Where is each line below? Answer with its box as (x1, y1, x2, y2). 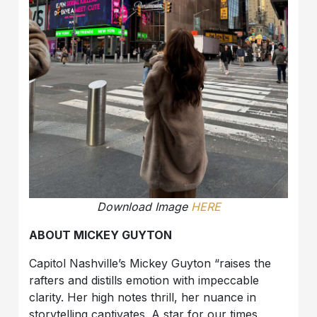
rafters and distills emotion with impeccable (29, 272, 260, 287)
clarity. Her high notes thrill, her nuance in (29, 289, 257, 304)
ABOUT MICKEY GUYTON (29, 227, 173, 242)
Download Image (96, 199, 191, 214)
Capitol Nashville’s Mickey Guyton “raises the (29, 255, 272, 270)
